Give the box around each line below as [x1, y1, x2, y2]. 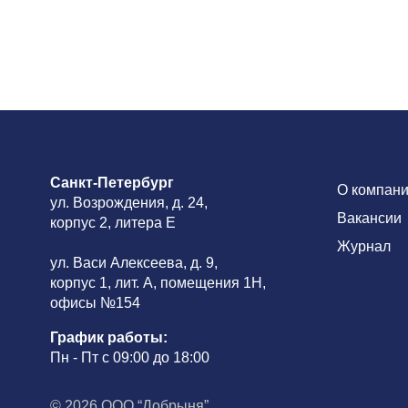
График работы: [49, 330, 168, 345]
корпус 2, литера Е [49, 215, 176, 230]
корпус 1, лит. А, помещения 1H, [49, 275, 266, 291]
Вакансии [336, 210, 402, 226]
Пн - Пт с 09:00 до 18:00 [49, 350, 209, 365]
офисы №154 [49, 295, 140, 311]
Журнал [336, 239, 391, 254]
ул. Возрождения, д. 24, [49, 195, 208, 210]
